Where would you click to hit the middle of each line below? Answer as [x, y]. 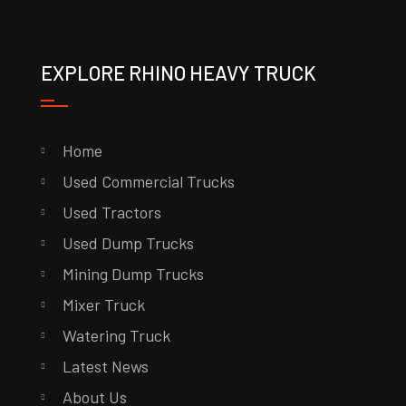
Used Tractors [111, 213]
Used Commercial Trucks [148, 182]
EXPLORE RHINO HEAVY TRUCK [178, 73]
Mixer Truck [103, 305]
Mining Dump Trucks [133, 274]
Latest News [105, 367]
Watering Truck [116, 336]
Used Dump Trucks [128, 243]
